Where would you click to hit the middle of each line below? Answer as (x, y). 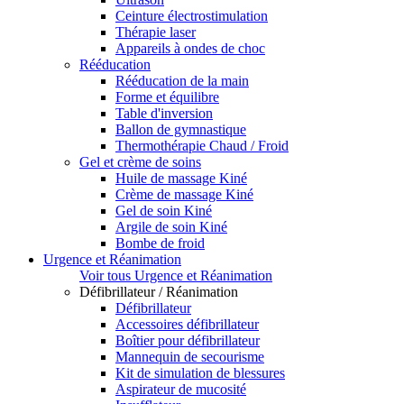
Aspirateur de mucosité (181, 390)
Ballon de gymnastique (181, 130)
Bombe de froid (160, 243)
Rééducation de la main (182, 81)
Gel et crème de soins (140, 162)
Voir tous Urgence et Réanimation (176, 276)
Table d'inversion (164, 114)
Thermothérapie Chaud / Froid (202, 146)
